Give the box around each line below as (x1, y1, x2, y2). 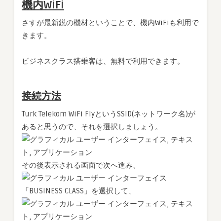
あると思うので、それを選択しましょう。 (22, 122, 162, 132)
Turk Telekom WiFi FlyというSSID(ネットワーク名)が (22, 110, 195, 119)
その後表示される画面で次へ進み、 (22, 161, 140, 170)
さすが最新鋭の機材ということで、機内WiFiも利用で (22, 18, 199, 28)
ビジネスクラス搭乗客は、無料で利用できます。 (22, 57, 184, 66)
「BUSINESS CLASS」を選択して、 (22, 186, 136, 196)
